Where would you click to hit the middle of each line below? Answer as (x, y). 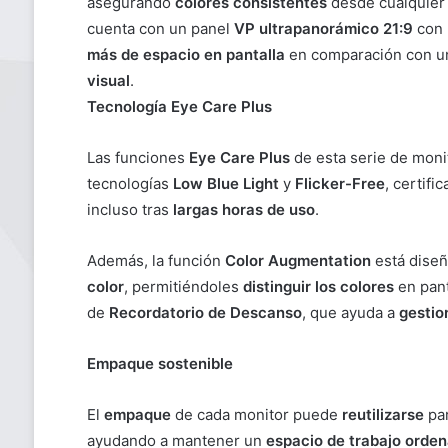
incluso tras (129, 210)
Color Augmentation (297, 261)
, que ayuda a (350, 313)
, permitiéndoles (183, 287)
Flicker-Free (339, 184)
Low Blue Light (225, 184)
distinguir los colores (318, 287)
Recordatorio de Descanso (205, 313)
